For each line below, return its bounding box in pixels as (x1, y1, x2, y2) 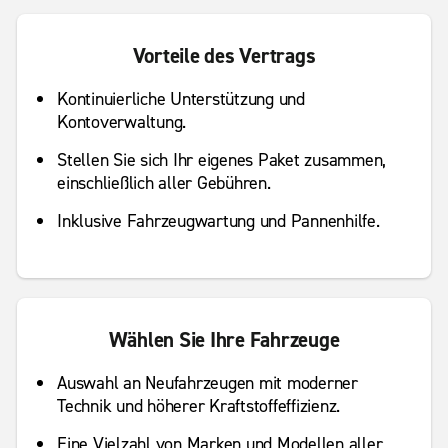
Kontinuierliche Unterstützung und (57, 87, 305, 112)
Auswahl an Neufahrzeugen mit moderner (57, 371, 358, 396)
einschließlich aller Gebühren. (57, 171, 271, 196)
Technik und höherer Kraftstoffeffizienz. (57, 394, 340, 419)
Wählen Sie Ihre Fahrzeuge (108, 326, 340, 355)
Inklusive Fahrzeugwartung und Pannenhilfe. (57, 209, 380, 234)
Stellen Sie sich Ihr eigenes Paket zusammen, (57, 148, 386, 173)
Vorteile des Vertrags (132, 42, 316, 71)
